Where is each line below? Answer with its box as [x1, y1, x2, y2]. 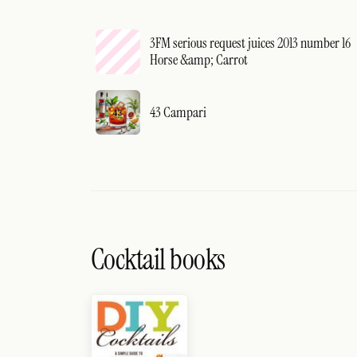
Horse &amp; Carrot [150, 50, 248, 69]
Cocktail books [91, 241, 226, 278]
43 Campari [150, 102, 206, 122]
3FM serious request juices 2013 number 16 [150, 33, 351, 53]
